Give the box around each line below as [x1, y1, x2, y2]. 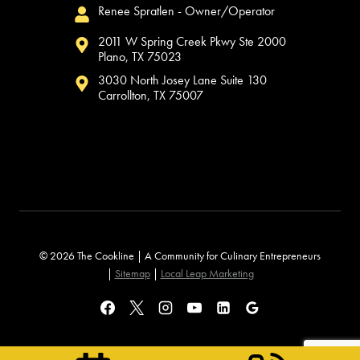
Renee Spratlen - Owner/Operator [98, 2, 275, 19]
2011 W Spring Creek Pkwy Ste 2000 [98, 33, 286, 50]
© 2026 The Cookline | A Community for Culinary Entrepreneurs [39, 248, 321, 263]
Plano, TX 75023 [98, 48, 182, 65]
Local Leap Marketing [160, 266, 254, 280]
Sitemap [114, 266, 150, 280]
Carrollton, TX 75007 [98, 87, 203, 104]
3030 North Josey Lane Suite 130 [98, 72, 267, 88]
